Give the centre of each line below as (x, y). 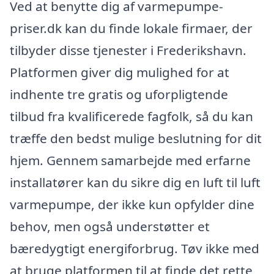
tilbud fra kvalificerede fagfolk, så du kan (131, 117)
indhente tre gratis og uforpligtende (119, 94)
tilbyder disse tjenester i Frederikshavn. (128, 50)
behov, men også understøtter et (110, 227)
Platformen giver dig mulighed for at (120, 72)
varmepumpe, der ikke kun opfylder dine (132, 205)
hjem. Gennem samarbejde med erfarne (130, 161)
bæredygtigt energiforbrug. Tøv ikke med (135, 249)
